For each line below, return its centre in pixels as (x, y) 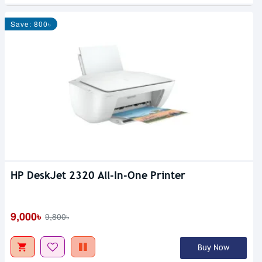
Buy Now (213, 248)
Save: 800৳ (31, 23)
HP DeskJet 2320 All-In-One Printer (98, 175)
